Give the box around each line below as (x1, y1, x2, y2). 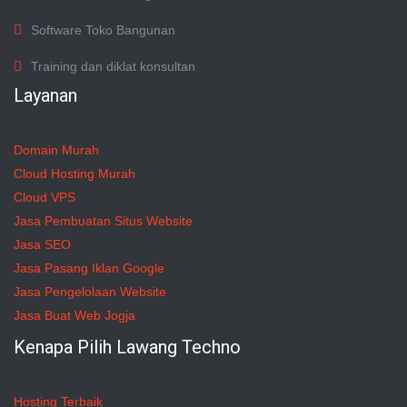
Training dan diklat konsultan (31, 59, 195, 74)
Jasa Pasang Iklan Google (14, 261, 164, 275)
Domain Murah (14, 143, 99, 157)
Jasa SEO (14, 237, 71, 252)
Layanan (14, 84, 77, 106)
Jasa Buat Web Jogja (14, 308, 135, 323)
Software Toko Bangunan (31, 23, 175, 37)
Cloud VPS (14, 190, 75, 204)
